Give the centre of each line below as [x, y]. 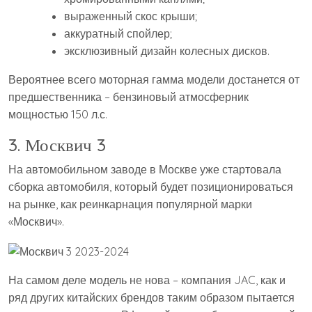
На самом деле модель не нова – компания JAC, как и [147, 280]
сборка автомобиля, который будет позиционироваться [151, 187]
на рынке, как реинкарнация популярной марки [130, 204]
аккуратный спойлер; [118, 34]
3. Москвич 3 [57, 145]
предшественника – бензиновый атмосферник [128, 97]
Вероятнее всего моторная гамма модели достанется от [154, 80]
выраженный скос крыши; [131, 16]
